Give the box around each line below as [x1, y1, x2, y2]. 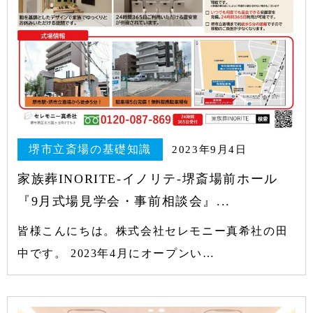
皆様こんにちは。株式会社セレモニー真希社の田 [17, 225, 289, 238]
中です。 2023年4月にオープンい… [17, 247, 215, 260]
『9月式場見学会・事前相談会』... [17, 194, 231, 209]
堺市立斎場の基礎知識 [29, 143, 152, 155]
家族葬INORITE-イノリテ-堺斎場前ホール [17, 172, 278, 187]
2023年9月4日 [172, 143, 247, 155]
